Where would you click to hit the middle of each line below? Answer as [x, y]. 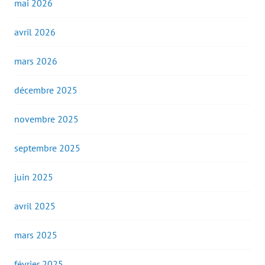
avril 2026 [35, 32]
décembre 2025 [46, 90]
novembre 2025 [46, 119]
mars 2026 [36, 61]
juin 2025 [34, 177]
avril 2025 [35, 206]
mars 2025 [36, 235]
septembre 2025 [47, 148]
